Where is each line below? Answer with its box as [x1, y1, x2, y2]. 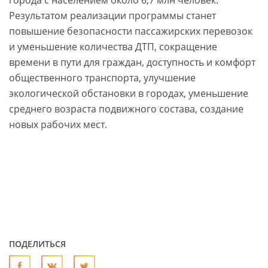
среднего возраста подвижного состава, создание [9, 102, 243, 116]
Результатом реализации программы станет [9, 9, 216, 23]
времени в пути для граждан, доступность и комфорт [9, 56, 255, 69]
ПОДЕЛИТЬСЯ [9, 238, 66, 250]
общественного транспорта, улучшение [9, 71, 196, 85]
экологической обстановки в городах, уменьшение [9, 87, 248, 100]
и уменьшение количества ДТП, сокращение [9, 40, 217, 54]
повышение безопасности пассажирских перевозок [9, 25, 252, 38]
